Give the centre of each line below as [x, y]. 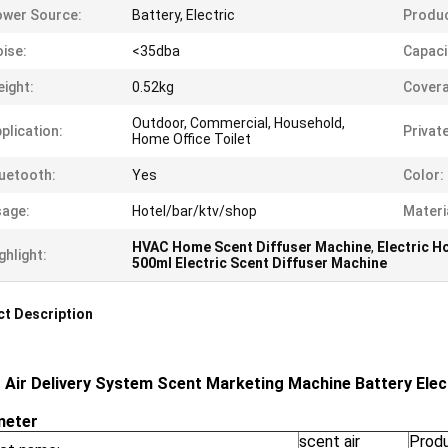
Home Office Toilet [191, 139]
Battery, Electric [183, 15]
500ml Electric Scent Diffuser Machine [259, 263]
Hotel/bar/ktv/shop [194, 211]
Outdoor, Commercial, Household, [238, 123]
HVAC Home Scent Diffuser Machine [251, 247]
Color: [423, 175]
